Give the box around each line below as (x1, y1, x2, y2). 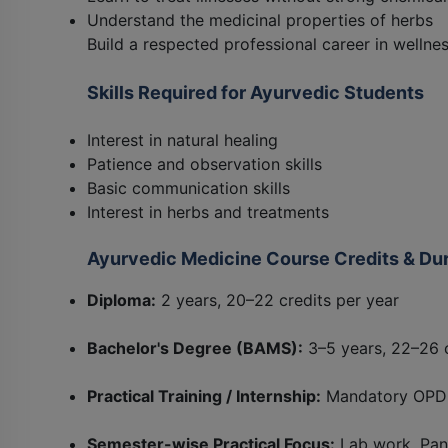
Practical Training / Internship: (87, 385, 321, 406)
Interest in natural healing (87, 129, 278, 150)
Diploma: (87, 289, 156, 310)
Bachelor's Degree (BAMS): (87, 337, 303, 358)
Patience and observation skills (87, 153, 322, 174)
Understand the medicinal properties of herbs (87, 9, 433, 30)
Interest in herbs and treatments (87, 201, 329, 222)
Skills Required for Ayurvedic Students (87, 81, 424, 103)
